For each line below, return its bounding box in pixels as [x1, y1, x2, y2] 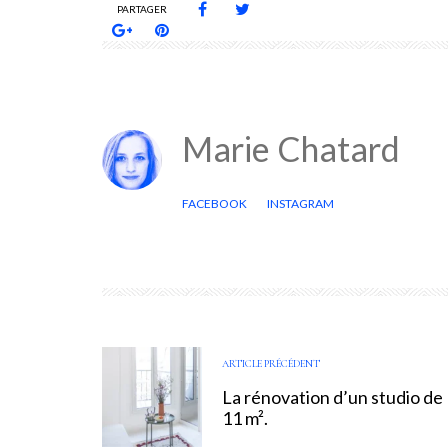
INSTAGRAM [267, 195, 334, 211]
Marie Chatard [182, 127, 400, 169]
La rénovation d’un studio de [222, 385, 443, 408]
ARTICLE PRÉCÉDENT [222, 356, 320, 370]
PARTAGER [117, 3, 167, 15]
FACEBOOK [182, 195, 247, 211]
